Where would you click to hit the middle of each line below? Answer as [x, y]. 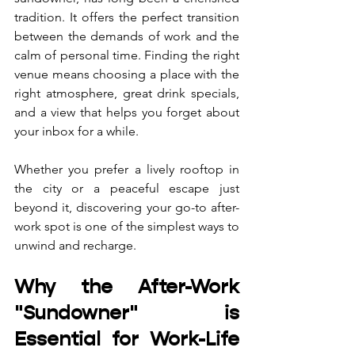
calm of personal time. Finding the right [127, 55]
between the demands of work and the [127, 36]
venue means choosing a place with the [127, 74]
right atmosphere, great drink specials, [127, 93]
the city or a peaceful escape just [127, 188]
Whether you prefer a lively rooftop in [127, 169]
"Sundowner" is [127, 313]
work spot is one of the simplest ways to [127, 226]
